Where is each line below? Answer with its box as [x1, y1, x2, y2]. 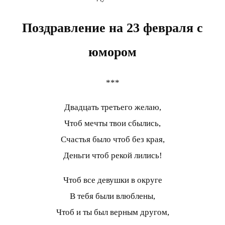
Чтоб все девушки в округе [63, 175, 162, 185]
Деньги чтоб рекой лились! [63, 150, 162, 160]
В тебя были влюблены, [70, 191, 155, 201]
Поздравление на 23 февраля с [22, 20, 203, 35]
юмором [88, 44, 137, 59]
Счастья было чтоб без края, [60, 134, 165, 144]
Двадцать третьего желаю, [64, 102, 161, 112]
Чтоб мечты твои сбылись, [64, 118, 161, 128]
